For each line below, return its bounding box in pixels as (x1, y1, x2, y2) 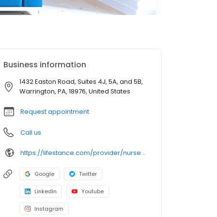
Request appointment (20, 107, 89, 116)
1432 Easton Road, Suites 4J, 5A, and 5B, (19, 77, 143, 86)
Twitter (79, 170, 97, 178)
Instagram (34, 205, 63, 213)
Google (34, 170, 54, 178)
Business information (3, 59, 86, 70)
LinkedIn (34, 187, 57, 195)
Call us (20, 128, 41, 137)
